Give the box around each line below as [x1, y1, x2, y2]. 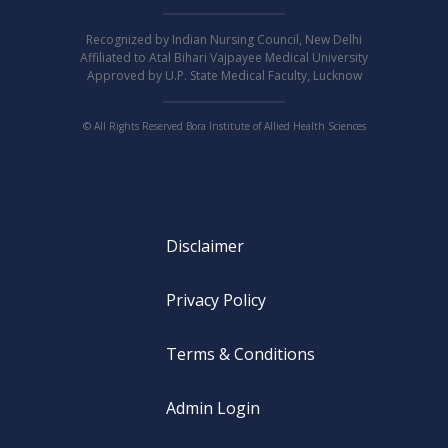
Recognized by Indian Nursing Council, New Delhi [86, 31, 362, 49]
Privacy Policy [165, 289, 266, 312]
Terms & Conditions [165, 343, 315, 366]
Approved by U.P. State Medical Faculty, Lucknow [86, 67, 362, 85]
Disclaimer [165, 235, 244, 258]
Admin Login [165, 397, 260, 420]
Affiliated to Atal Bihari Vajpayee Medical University [80, 49, 368, 67]
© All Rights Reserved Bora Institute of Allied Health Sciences [82, 119, 366, 134]
